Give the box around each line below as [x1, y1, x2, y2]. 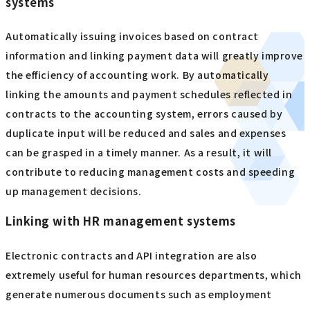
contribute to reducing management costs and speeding [6, 165, 295, 179]
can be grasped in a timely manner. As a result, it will [6, 145, 272, 160]
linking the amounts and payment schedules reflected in [6, 87, 293, 102]
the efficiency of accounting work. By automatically [6, 68, 269, 82]
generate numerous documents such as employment [6, 286, 272, 301]
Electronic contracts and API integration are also [6, 248, 257, 262]
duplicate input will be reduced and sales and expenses [6, 126, 286, 140]
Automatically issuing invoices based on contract [6, 29, 259, 44]
